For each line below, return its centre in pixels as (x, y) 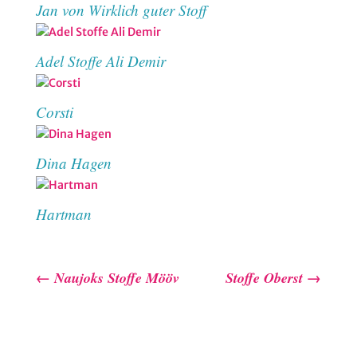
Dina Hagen (73, 163)
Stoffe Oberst (265, 277)
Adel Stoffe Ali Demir (100, 61)
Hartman (63, 214)
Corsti (54, 112)
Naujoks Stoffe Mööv (116, 277)
